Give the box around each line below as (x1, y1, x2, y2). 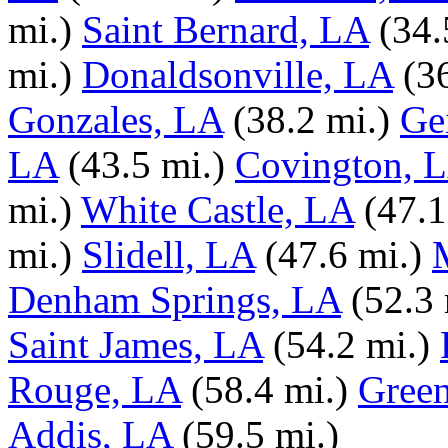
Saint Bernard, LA (82, 8, 369, 51)
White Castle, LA (81, 188, 354, 231)
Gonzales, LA (8, 98, 223, 141)
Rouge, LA (8, 368, 181, 411)
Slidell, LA (82, 233, 255, 276)
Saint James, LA (8, 323, 263, 366)
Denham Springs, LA (8, 278, 341, 321)
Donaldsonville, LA (82, 53, 393, 96)
